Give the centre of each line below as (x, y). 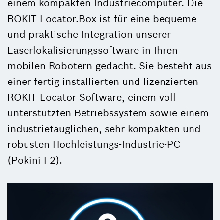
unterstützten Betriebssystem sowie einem (108, 113)
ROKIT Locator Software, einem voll (92, 97)
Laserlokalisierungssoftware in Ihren (93, 50)
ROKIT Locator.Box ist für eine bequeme (102, 19)
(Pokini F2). (35, 160)
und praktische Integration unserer (89, 34)
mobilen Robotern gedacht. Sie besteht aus (110, 66)
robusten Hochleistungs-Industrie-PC (94, 144)
